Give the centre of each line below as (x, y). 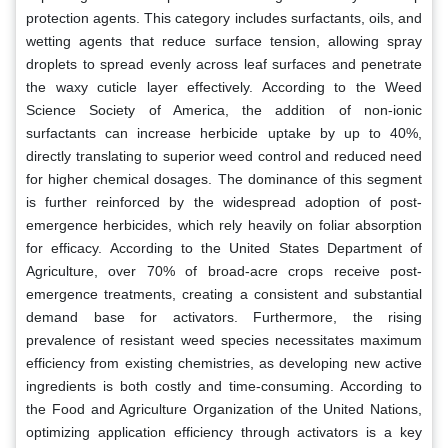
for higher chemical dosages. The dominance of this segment (224, 178)
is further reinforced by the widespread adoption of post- (224, 201)
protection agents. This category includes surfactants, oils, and (224, 17)
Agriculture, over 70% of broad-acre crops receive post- (224, 270)
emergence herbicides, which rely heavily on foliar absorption (224, 224)
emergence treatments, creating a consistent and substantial (224, 293)
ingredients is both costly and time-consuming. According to (224, 385)
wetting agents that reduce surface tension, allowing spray (224, 40)
